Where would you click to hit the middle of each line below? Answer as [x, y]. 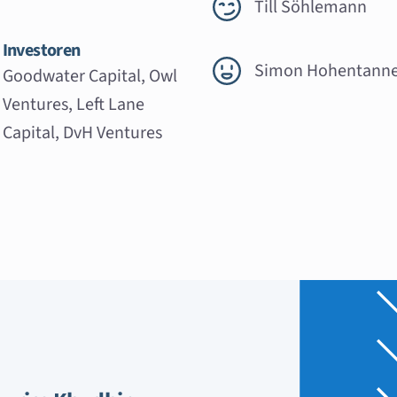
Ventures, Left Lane [73, 104]
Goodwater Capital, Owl [90, 76]
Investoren [41, 50]
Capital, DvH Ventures [82, 132]
